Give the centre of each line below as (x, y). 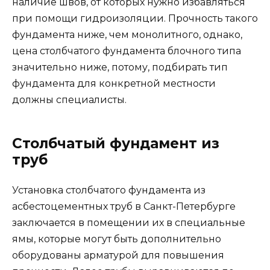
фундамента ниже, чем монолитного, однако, (127, 34)
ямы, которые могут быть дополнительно (117, 239)
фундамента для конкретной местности (114, 83)
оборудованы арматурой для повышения (118, 255)
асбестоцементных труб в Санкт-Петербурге (124, 206)
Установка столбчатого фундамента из (109, 190)
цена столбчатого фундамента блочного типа (127, 51)
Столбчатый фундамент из (116, 143)
